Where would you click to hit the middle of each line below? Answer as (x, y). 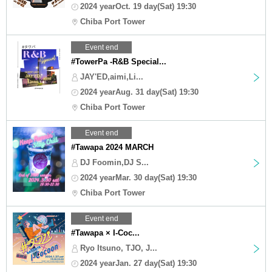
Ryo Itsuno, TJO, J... (119, 248)
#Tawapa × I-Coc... (105, 233)
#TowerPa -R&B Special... (119, 61)
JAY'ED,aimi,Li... (112, 76)
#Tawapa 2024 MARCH (112, 147)
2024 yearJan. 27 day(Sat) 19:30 (138, 263)
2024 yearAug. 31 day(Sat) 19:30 (139, 92)
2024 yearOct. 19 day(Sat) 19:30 (138, 6)
